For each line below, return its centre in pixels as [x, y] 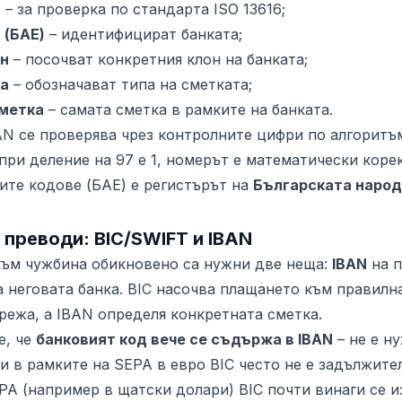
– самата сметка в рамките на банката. [188, 109]
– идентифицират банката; [144, 34]
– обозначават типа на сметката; [131, 84]
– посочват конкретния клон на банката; [158, 59]
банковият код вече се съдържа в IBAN [184, 339]
